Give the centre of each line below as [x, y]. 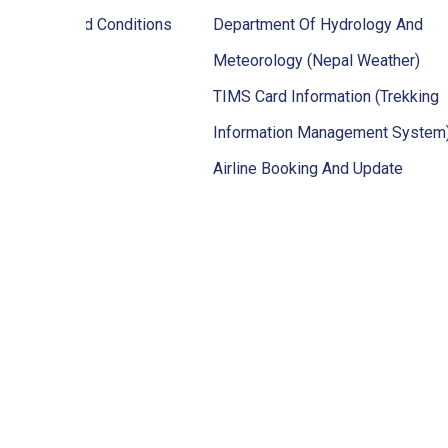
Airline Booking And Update [308, 168]
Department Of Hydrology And [318, 24]
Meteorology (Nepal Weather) [317, 60]
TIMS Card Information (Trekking [326, 96]
